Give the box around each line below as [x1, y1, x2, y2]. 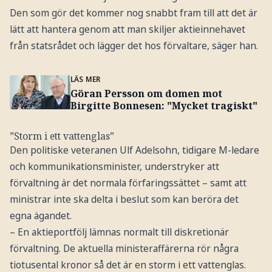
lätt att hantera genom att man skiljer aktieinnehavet [9, 22, 245, 36]
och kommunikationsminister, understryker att [9, 159, 219, 173]
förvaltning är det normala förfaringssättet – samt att [9, 175, 246, 189]
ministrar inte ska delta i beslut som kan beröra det [9, 192, 239, 206]
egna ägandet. [9, 208, 72, 222]
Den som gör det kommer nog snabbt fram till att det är [9, 5, 257, 19]
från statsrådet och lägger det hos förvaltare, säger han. [9, 38, 258, 52]
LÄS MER [70, 73, 101, 84]
